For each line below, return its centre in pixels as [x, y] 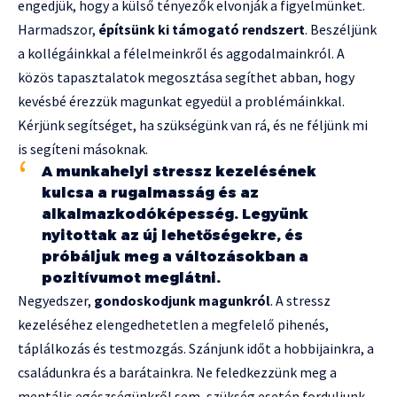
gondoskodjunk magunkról [182, 301]
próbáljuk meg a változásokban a [175, 257]
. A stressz [300, 301]
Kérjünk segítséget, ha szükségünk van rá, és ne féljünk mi [193, 125]
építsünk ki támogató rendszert [202, 30]
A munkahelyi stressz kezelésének [179, 172]
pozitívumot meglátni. [131, 278]
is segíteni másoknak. [83, 149]
